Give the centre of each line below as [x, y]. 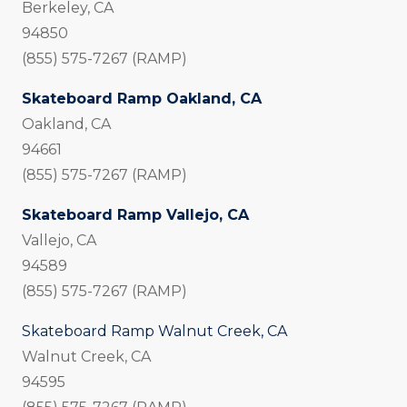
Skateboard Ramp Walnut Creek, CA [154, 332]
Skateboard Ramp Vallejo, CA [135, 215]
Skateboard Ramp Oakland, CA [142, 99]
